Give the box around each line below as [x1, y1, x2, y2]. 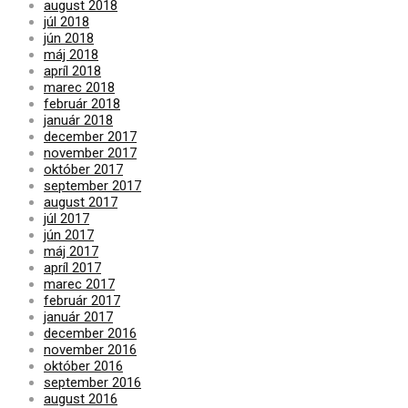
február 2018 [44, 95, 120, 112]
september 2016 [44, 373, 141, 391]
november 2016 [44, 341, 137, 358]
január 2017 [44, 308, 113, 325]
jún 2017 [44, 226, 94, 243]
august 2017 [44, 193, 117, 210]
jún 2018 [44, 29, 94, 46]
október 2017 [44, 160, 123, 178]
